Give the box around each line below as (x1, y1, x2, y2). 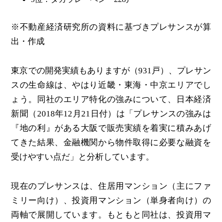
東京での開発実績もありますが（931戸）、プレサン (11, 65, 211, 75)
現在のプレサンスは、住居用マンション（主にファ (11, 181, 211, 191)
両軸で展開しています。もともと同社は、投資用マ (11, 210, 211, 220)
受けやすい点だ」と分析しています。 (11, 152, 155, 162)
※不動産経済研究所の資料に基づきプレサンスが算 (11, 22, 211, 32)
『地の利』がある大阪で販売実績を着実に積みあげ (11, 123, 211, 133)
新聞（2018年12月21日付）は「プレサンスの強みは (11, 109, 211, 118)
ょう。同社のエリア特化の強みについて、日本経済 (11, 94, 211, 104)
